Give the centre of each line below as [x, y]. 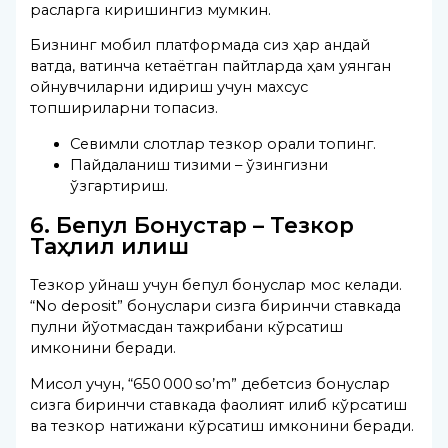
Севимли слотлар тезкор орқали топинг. [223, 143]
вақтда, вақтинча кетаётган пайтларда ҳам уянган [211, 66]
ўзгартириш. [119, 185]
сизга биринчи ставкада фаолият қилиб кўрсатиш [219, 404]
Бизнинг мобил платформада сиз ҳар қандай [200, 45]
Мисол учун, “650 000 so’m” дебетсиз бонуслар [210, 383]
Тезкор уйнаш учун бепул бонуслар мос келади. [216, 285]
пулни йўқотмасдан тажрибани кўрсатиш [187, 327]
